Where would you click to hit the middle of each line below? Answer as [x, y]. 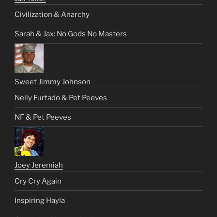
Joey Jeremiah [39, 165]
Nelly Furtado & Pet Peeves [61, 98]
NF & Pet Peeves [43, 117]
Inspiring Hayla [40, 200]
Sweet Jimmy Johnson [53, 82]
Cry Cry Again [38, 181]
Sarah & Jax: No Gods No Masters [71, 34]
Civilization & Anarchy [52, 14]
